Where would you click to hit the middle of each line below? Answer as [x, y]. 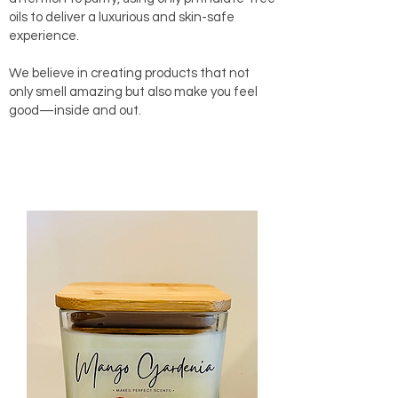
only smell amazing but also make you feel [133, 92]
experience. [44, 36]
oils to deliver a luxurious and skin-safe [122, 17]
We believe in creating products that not [129, 73]
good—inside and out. [75, 111]
